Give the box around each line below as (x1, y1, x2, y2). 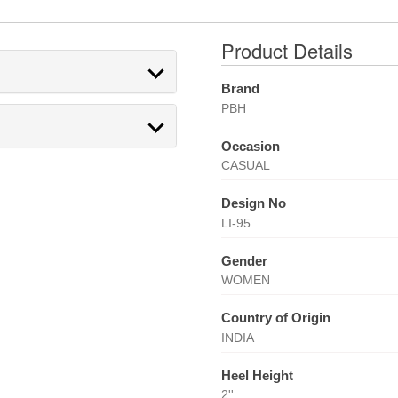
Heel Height (220, 367, 293, 383)
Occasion (220, 138, 280, 154)
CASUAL (220, 158, 270, 172)
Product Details (220, 36, 353, 64)
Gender (220, 252, 267, 268)
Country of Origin (220, 310, 330, 325)
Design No (220, 195, 286, 211)
